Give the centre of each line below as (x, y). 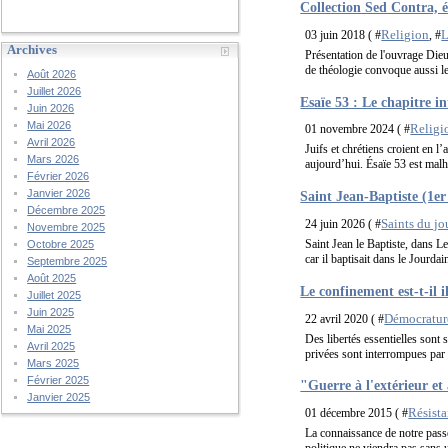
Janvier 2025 (59, 397)
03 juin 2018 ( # (343, 34)
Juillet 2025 (54, 295)
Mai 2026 (49, 125)
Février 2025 (58, 380)
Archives (32, 49)
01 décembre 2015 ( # (357, 413)
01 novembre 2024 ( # (358, 129)
